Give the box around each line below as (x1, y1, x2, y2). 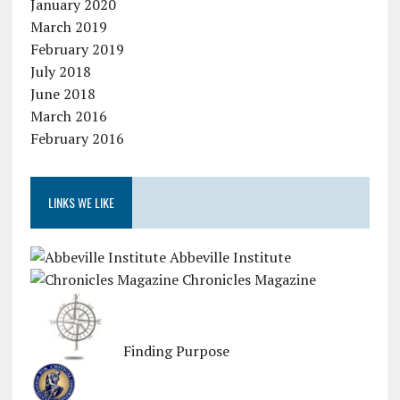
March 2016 (29, 105, 107, 126)
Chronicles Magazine (178, 269, 316, 289)
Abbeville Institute (165, 246, 291, 267)
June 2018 (29, 83, 96, 104)
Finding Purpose (119, 340, 229, 361)
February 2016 (29, 128, 124, 148)
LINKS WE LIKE (47, 192, 114, 212)
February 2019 (29, 38, 124, 59)
